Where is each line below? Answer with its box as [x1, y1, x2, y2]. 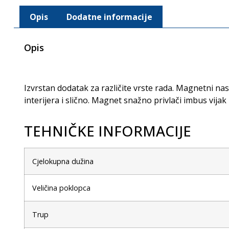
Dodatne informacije [66, 11, 152, 22]
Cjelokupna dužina [32, 156, 94, 166]
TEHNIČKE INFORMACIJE [24, 121, 191, 141]
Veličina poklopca [32, 182, 90, 193]
